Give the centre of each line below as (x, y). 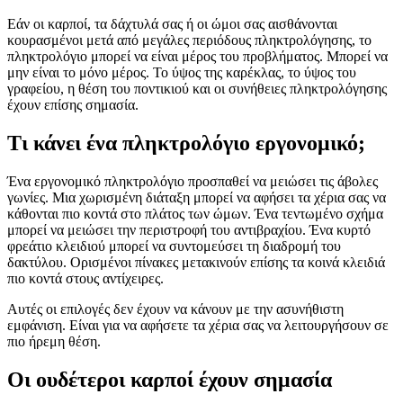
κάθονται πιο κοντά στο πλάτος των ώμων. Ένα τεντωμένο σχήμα (195, 213)
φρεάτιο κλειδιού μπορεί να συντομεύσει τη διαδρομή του (174, 246)
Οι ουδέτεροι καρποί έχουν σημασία (170, 379)
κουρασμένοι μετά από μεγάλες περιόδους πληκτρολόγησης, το (189, 40)
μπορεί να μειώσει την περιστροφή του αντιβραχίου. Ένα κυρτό (189, 229)
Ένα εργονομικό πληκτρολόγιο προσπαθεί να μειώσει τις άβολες (193, 181)
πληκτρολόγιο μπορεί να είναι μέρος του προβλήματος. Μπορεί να (197, 56)
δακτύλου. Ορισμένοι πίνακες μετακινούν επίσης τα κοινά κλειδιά (196, 262)
